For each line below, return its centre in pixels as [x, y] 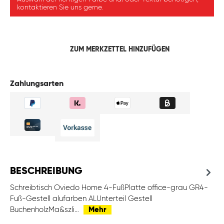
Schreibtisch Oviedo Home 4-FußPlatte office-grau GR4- [109, 188]
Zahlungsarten [37, 84]
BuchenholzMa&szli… [45, 210]
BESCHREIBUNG [46, 172]
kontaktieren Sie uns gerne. [60, 8]
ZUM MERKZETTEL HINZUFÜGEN [119, 50]
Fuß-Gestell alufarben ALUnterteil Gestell [81, 199]
